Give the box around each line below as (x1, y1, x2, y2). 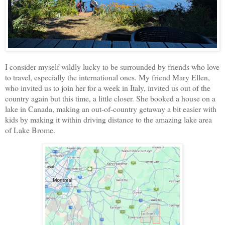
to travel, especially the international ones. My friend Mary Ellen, (5, 71, 210, 82)
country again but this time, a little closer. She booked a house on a (5, 92, 215, 103)
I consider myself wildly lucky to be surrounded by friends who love (5, 61, 219, 72)
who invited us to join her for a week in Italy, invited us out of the (5, 82, 210, 93)
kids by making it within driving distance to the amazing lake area (5, 114, 212, 125)
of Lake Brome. (5, 124, 58, 135)
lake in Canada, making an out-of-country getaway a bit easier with (5, 103, 216, 114)
